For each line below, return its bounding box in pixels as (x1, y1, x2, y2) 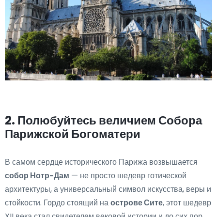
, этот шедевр (163, 197, 211, 208)
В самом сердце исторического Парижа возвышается (5, 156, 198, 168)
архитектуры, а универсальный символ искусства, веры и (5, 183, 211, 195)
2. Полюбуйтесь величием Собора (5, 112, 202, 128)
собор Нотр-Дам (5, 170, 69, 181)
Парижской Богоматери (5, 125, 140, 142)
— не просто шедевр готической (69, 170, 186, 181)
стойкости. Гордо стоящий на (5, 197, 110, 208)
